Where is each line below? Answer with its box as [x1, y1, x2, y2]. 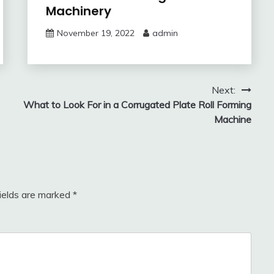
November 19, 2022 [56, 28, 135, 39]
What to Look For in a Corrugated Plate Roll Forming [23, 98, 251, 111]
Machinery [45, 2, 111, 20]
